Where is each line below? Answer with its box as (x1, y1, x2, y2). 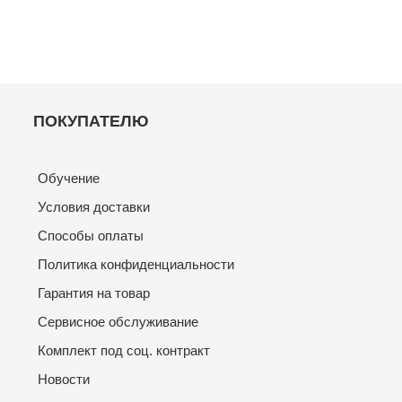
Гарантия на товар (38, 285, 151, 301)
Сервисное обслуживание (38, 314, 199, 329)
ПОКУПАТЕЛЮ (33, 112, 150, 130)
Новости (38, 371, 91, 387)
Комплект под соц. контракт (38, 343, 211, 358)
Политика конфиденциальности (38, 257, 235, 272)
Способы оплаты (38, 228, 144, 243)
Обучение (38, 170, 100, 186)
